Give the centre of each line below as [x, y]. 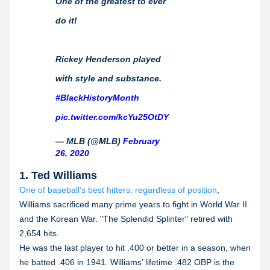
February [141, 141]
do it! [66, 20]
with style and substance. [108, 78]
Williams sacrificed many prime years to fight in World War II [133, 204]
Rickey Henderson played [108, 59]
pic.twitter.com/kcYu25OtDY [112, 117]
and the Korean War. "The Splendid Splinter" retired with [126, 218]
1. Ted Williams [58, 175]
